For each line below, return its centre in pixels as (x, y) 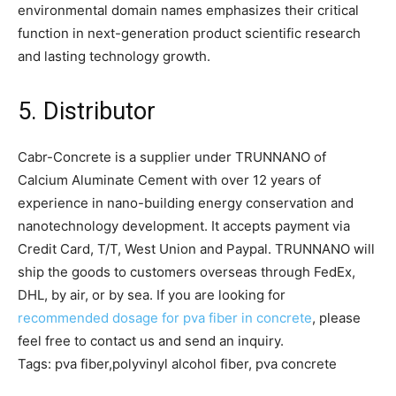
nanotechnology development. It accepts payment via (184, 226)
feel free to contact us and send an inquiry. (151, 341)
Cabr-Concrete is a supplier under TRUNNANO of (172, 157)
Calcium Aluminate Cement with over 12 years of (169, 180)
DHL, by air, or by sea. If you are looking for (152, 295)
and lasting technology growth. (114, 57)
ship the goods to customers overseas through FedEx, (187, 272)
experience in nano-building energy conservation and (186, 203)
